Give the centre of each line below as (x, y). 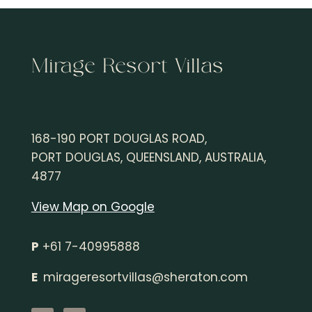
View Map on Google (93, 206)
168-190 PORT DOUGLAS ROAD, (119, 138)
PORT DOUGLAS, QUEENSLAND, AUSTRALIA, (148, 157)
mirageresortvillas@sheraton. (131, 277)
